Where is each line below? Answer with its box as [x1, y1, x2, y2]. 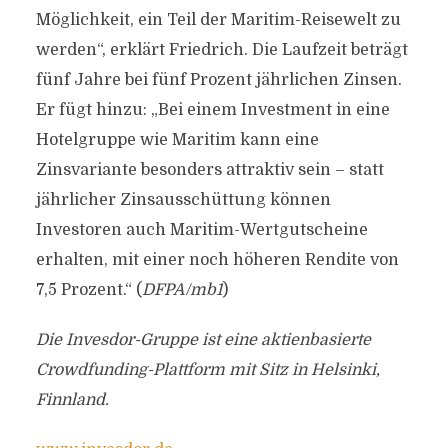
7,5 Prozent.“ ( [35, 281, 142, 299]
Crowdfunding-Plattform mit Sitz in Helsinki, [35, 361, 380, 379]
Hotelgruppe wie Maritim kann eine [35, 131, 319, 149]
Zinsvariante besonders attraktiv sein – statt [35, 161, 384, 179]
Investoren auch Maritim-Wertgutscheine [35, 221, 368, 239]
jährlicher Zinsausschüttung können [35, 191, 331, 209]
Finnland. [35, 391, 109, 409]
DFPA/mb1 [141, 281, 222, 299]
